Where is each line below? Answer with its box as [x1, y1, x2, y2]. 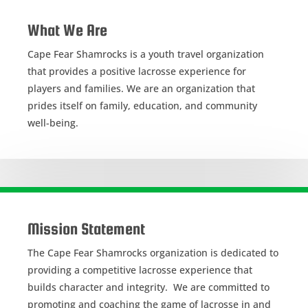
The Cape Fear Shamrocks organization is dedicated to [27, 245, 278, 259]
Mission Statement [27, 219, 145, 238]
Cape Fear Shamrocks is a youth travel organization [27, 47, 264, 60]
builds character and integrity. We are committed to [27, 280, 269, 294]
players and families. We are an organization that [27, 81, 255, 95]
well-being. [27, 115, 78, 129]
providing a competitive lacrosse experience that [27, 263, 252, 276]
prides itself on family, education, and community [27, 98, 257, 112]
